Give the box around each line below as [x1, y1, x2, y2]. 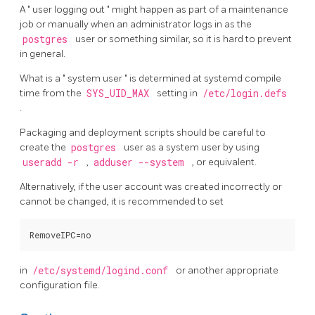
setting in [157, 87, 200, 100]
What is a [20, 72, 63, 85]
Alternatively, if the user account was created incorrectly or [20, 181, 282, 193]
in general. [20, 48, 65, 60]
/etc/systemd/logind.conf [32, 264, 174, 278]
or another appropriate [176, 264, 278, 277]
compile [245, 72, 281, 85]
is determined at [129, 72, 204, 85]
